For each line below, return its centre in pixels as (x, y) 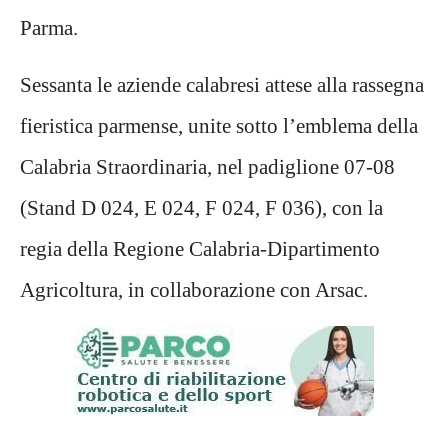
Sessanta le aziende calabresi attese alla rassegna (222, 84)
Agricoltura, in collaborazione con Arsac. (194, 289)
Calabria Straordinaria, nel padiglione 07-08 (207, 166)
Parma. (49, 27)
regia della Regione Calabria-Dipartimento (200, 248)
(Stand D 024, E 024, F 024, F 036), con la (201, 207)
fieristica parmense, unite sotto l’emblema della (219, 125)
